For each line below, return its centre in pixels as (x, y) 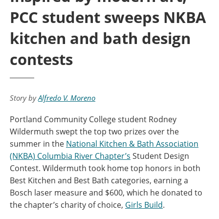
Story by (24, 98)
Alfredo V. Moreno (67, 98)
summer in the (38, 144)
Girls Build (144, 205)
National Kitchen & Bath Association (132, 144)
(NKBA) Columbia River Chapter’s (70, 156)
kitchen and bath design (100, 38)
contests (41, 59)
